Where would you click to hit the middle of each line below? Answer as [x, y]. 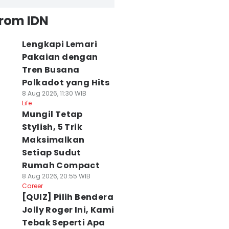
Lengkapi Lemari [59, 44]
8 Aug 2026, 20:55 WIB [56, 176]
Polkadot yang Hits [66, 83]
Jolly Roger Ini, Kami [68, 210]
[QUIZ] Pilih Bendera [67, 197]
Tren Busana [51, 70]
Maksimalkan [53, 140]
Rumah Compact [61, 165]
